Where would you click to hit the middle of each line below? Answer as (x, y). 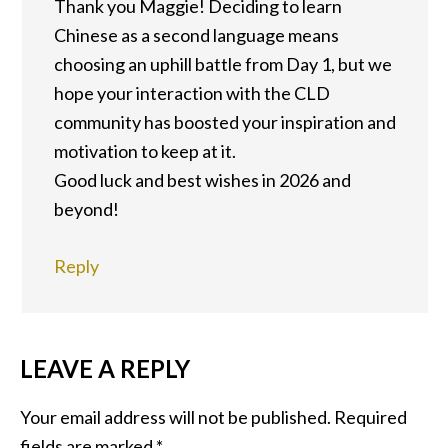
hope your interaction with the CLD (192, 93)
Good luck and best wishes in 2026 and (202, 180)
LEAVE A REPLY (105, 368)
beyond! (86, 209)
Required (370, 417)
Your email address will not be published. (175, 417)
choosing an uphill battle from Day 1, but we (223, 64)
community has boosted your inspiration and (225, 122)
